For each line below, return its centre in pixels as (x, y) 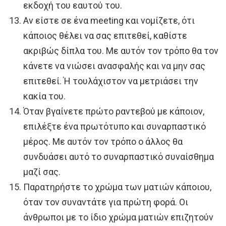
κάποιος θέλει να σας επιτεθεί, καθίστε (105, 35)
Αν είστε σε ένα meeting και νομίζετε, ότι (109, 20)
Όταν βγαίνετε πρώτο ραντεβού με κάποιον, (114, 111)
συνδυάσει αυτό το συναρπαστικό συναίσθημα (119, 156)
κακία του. (44, 96)
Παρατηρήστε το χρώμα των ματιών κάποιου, (117, 187)
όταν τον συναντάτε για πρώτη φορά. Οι (106, 202)
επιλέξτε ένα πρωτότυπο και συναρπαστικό (115, 126)
